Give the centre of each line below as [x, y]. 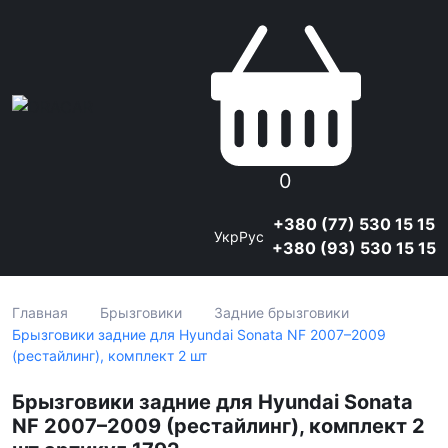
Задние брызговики [281, 312]
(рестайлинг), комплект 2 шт [109, 355]
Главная [40, 312]
